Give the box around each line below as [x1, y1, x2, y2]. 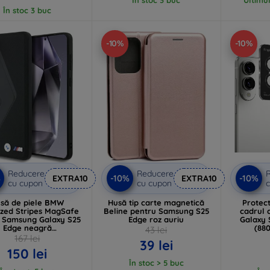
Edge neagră [2, 222, 52, 233]
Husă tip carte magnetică [108, 197, 205, 207]
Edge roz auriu [128, 214, 184, 224]
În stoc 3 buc [3, 5, 52, 15]
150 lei [7, 245, 48, 262]
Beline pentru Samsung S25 [103, 206, 209, 216]
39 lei [139, 236, 173, 254]
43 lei [145, 224, 168, 236]
